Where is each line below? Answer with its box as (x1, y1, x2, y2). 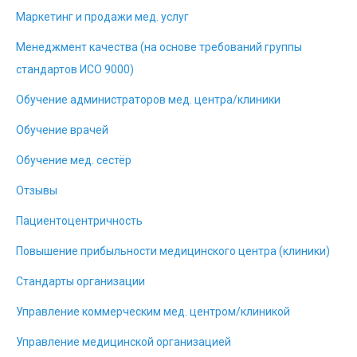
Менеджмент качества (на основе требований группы (16, 41, 302, 53)
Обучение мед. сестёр (16, 154, 131, 167)
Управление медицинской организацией (16, 335, 231, 348)
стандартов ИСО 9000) (16, 63, 134, 76)
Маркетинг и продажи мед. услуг (16, 10, 189, 23)
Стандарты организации (16, 275, 145, 288)
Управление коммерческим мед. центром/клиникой (16, 305, 290, 318)
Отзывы (16, 184, 57, 197)
